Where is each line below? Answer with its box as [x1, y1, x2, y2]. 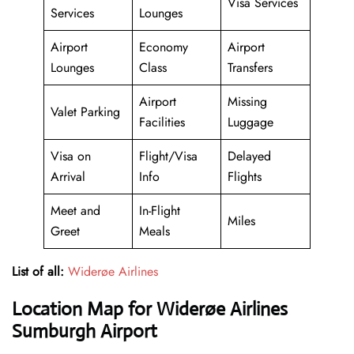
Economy [139, 38, 188, 57]
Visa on [51, 147, 91, 166]
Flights [228, 168, 262, 186]
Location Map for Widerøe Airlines [12, 297, 288, 322]
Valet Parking [51, 103, 120, 122]
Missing [228, 92, 267, 111]
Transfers [228, 58, 273, 77]
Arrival [51, 168, 85, 186]
